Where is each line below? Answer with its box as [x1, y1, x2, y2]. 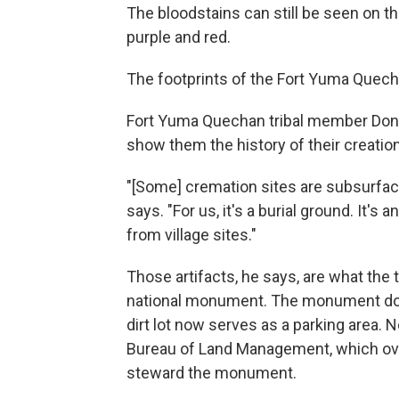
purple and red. [126, 28, 231, 46]
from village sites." [126, 225, 256, 244]
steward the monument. [126, 363, 297, 382]
